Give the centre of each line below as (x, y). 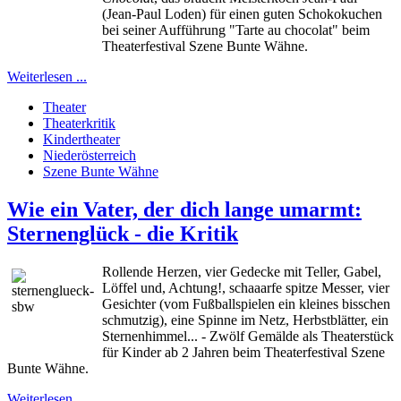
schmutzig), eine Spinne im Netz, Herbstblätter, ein (245, 320)
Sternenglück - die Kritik (123, 233)
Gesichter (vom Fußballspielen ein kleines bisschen (246, 303)
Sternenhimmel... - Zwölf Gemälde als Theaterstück (248, 336)
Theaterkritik (79, 123)
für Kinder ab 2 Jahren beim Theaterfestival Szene (243, 352)
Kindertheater (81, 139)
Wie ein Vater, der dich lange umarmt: (184, 209)
